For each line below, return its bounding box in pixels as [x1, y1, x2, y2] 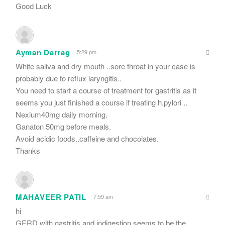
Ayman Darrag [16, 46, 70, 58]
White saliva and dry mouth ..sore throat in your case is [16, 60, 195, 71]
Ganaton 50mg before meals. [16, 121, 111, 132]
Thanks [16, 145, 40, 156]
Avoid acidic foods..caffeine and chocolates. [16, 133, 159, 144]
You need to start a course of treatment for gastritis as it [16, 84, 196, 95]
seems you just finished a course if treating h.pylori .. [16, 96, 187, 107]
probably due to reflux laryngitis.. [16, 72, 122, 83]
